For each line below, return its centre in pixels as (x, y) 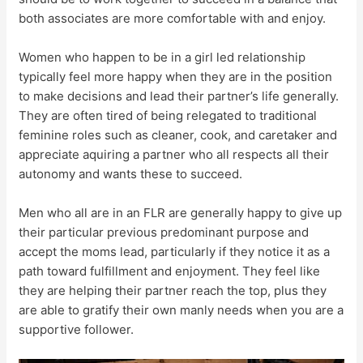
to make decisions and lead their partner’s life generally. (179, 96)
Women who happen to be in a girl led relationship (162, 57)
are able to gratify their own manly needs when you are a (181, 310)
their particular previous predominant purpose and (164, 232)
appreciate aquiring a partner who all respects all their (174, 154)
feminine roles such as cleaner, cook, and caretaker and (178, 135)
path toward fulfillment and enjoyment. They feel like (170, 271)
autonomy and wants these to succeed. (131, 174)
